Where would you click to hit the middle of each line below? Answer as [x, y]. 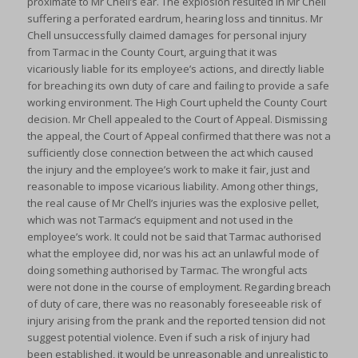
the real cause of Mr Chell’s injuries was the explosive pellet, [173, 203]
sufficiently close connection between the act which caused [170, 153]
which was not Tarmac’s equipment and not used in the [160, 220]
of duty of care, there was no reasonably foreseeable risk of [174, 304]
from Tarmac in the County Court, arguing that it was [152, 52]
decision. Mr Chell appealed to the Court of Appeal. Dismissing [177, 119]
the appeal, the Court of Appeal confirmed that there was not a [179, 136]
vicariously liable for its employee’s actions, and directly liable [175, 69]
